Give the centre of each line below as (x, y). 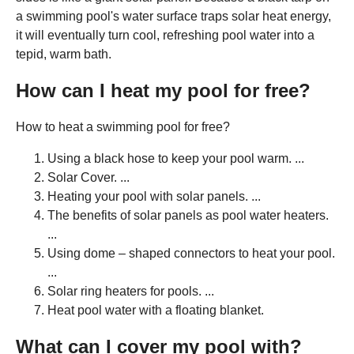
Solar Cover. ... (88, 177)
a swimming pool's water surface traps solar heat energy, (173, 16)
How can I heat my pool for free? (163, 90)
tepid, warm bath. (64, 54)
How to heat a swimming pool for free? (123, 126)
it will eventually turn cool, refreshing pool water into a (165, 35)
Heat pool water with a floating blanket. (156, 310)
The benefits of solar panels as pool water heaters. (188, 215)
